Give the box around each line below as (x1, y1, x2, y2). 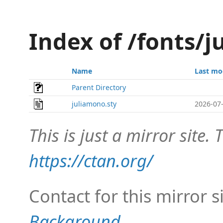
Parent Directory (72, 83, 126, 92)
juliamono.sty (72, 99, 116, 109)
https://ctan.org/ (29, 149, 153, 172)
